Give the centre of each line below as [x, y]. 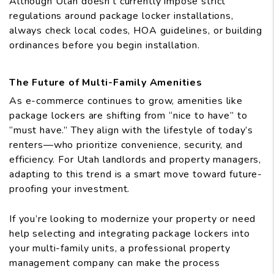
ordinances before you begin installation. [105, 46]
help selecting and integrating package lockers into [130, 234]
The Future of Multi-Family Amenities [106, 83]
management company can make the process [115, 263]
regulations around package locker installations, [121, 16]
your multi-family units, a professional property [120, 249]
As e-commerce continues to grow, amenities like [126, 101]
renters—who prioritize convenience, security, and [126, 145]
